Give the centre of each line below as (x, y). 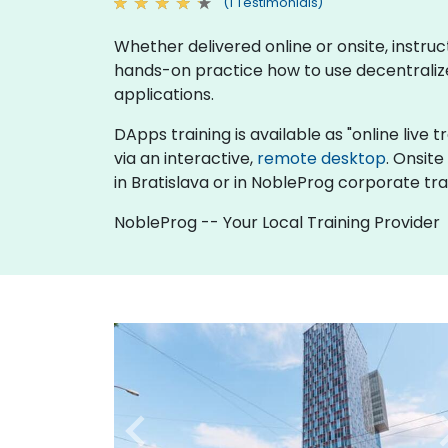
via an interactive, (185, 158)
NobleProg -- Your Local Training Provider (277, 222)
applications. (164, 94)
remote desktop (321, 158)
